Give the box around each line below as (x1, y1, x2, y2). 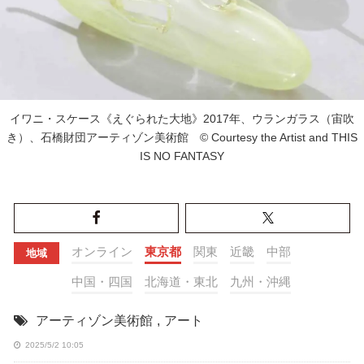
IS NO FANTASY (140, 149, 224, 162)
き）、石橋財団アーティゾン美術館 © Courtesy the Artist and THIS (6, 130, 357, 144)
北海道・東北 (144, 275, 218, 289)
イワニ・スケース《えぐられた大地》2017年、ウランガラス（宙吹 (10, 111, 354, 125)
